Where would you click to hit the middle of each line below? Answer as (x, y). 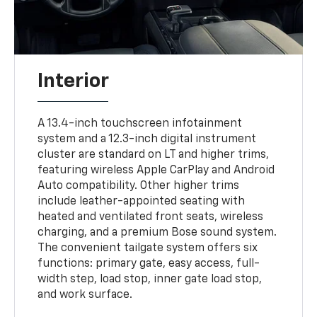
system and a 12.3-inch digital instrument (147, 139)
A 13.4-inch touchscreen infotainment (140, 123)
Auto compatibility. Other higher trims (139, 186)
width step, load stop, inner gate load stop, (150, 279)
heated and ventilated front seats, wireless (151, 217)
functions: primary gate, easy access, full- (149, 264)
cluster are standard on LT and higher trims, (154, 155)
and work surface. (85, 295)
